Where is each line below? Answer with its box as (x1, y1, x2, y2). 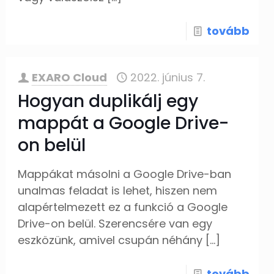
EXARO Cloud (32, 70, 108, 85)
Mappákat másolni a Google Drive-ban (18, 166, 232, 182)
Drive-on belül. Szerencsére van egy (18, 216, 213, 231)
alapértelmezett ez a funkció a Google (18, 199, 228, 215)
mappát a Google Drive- (18, 111, 229, 135)
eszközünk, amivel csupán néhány (18, 232, 203, 248)
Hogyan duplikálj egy (18, 89, 199, 113)
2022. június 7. (130, 70, 206, 85)
